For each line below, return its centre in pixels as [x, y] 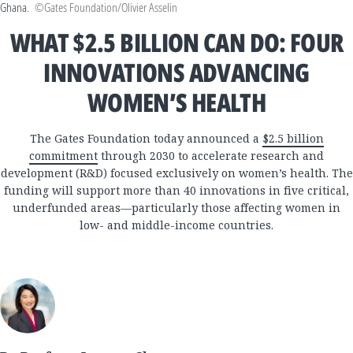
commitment [63, 156]
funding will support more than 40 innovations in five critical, [176, 190]
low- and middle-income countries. [176, 225]
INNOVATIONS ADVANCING [176, 72]
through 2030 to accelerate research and [211, 156]
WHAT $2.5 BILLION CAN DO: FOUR [176, 42]
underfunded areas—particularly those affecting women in [176, 208]
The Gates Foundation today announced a [146, 138]
